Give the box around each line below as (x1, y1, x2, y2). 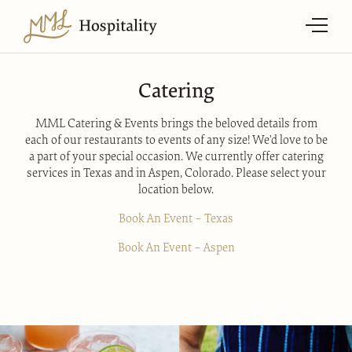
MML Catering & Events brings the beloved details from (35, 117, 317, 130)
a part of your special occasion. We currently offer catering (28, 150, 324, 163)
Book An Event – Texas (119, 212, 233, 225)
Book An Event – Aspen (117, 241, 235, 255)
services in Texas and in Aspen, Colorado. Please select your (26, 167, 326, 180)
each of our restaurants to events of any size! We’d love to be (24, 134, 328, 147)
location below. (138, 183, 214, 196)
